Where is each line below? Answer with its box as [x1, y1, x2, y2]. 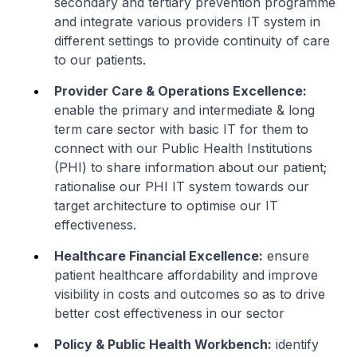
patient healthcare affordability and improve [54, 267, 318, 283]
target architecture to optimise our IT [54, 198, 278, 214]
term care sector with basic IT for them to [54, 121, 308, 137]
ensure [263, 248, 309, 264]
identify [272, 336, 319, 352]
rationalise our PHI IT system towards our [54, 178, 309, 194]
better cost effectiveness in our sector [54, 305, 284, 321]
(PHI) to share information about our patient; [54, 159, 327, 175]
